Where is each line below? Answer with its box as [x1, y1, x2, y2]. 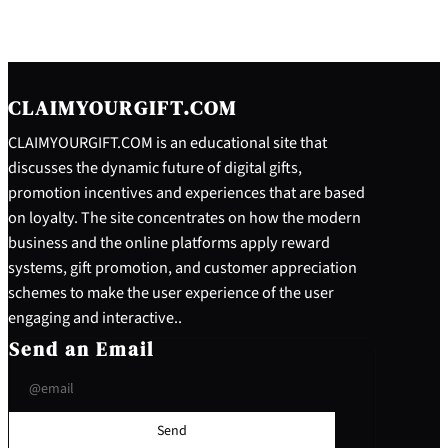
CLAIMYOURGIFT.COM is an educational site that [8, 131, 327, 155]
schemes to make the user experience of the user [8, 281, 334, 305]
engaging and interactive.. [8, 306, 182, 330]
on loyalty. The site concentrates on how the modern [8, 206, 361, 230]
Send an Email [9, 336, 154, 363]
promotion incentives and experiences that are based [8, 181, 365, 205]
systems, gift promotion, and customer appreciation [8, 256, 357, 280]
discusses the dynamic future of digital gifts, [8, 156, 302, 180]
